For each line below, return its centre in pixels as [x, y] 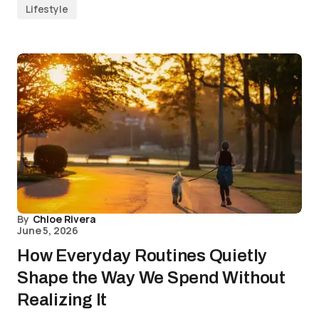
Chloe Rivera [64, 219]
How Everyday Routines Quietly [142, 256]
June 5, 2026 [48, 230]
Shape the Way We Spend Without [151, 278]
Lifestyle [47, 9]
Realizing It [62, 300]
